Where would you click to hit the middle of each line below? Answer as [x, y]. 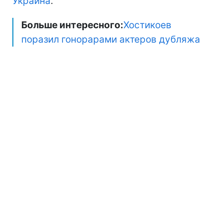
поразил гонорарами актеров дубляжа [111, 39]
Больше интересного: [72, 25]
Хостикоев [147, 25]
